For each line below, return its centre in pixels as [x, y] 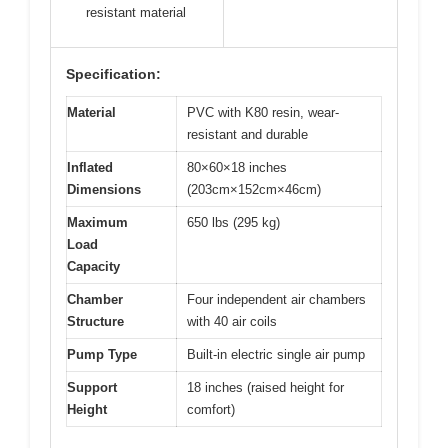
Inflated [90, 167]
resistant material [136, 12]
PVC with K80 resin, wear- [263, 112]
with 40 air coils [232, 321]
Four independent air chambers [276, 299]
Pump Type [102, 354]
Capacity [93, 266]
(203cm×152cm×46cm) [254, 189]
